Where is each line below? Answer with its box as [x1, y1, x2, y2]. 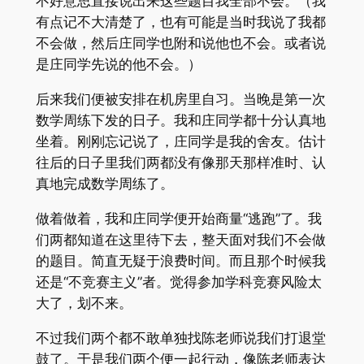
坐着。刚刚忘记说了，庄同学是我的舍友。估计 [35, 133, 326, 150]
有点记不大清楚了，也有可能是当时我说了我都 [35, 14, 326, 31]
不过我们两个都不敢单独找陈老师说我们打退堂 [35, 329, 326, 346]
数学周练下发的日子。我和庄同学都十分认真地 [35, 112, 326, 129]
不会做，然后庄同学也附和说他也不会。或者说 [35, 35, 326, 52]
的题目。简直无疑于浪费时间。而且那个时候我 [35, 253, 326, 270]
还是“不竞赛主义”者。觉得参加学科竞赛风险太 [35, 274, 322, 291]
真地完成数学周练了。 [35, 175, 174, 193]
